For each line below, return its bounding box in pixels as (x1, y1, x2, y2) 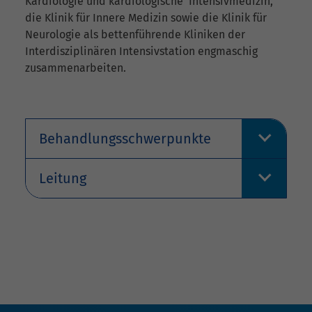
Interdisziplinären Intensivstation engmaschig (25, 45, 258, 58)
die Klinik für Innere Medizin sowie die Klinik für (25, 11, 267, 25)
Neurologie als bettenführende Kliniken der (25, 28, 245, 42)
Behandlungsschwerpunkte (39, 130, 212, 148)
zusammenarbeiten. (25, 61, 126, 75)
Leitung (39, 170, 87, 187)
